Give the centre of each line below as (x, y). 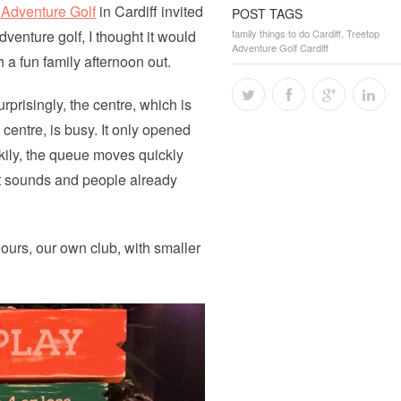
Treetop (363, 34)
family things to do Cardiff (286, 34)
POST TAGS (267, 14)
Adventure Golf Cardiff (280, 48)
